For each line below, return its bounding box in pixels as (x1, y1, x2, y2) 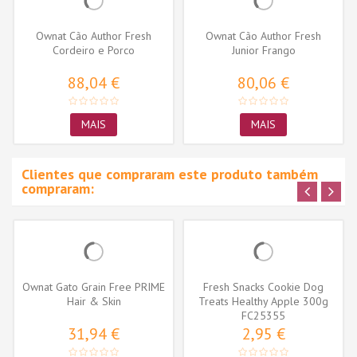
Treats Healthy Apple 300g (198, 293, 328, 308)
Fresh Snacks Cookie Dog (203, 279, 324, 294)
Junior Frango (231, 42, 296, 57)
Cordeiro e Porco (53, 42, 135, 57)
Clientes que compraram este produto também (22, 164, 318, 183)
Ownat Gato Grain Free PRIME (22, 279, 165, 294)
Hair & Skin (66, 293, 121, 308)
